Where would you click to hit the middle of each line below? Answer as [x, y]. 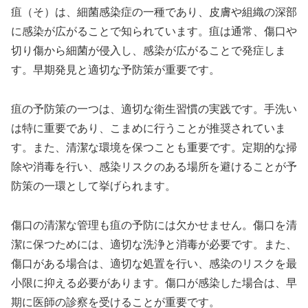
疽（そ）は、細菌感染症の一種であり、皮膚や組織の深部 [154, 12]
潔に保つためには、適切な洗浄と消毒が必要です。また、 [154, 244]
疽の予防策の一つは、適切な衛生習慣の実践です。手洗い [154, 109]
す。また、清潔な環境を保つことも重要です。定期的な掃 [154, 147]
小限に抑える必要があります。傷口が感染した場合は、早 [154, 283]
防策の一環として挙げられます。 [93, 186]
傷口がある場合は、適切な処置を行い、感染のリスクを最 [154, 263]
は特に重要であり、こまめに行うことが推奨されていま [148, 128]
